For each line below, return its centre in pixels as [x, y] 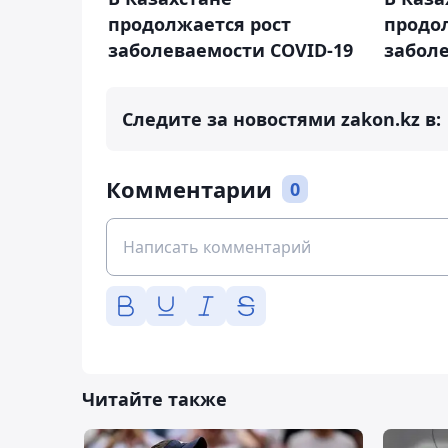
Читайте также [154, 399]
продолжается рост [199, 24]
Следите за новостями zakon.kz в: [281, 119]
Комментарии [189, 189]
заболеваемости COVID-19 [230, 50]
